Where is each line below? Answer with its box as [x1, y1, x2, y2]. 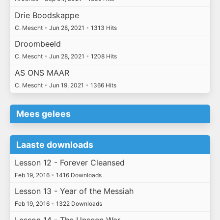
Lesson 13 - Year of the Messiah [14, 186, 134, 196]
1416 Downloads [54, 171, 102, 179]
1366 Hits [88, 81, 116, 89]
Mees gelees [16, 109, 71, 119]
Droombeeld [14, 39, 61, 49]
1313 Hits [89, 24, 117, 31]
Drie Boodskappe [14, 10, 79, 20]
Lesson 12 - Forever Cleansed [14, 157, 125, 167]
